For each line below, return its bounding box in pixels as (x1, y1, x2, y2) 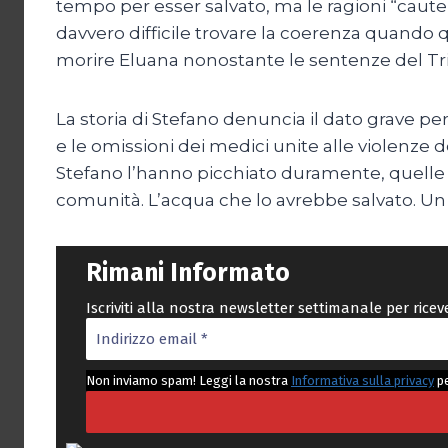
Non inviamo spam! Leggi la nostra (86, 372, 291, 388)
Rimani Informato (86, 257, 290, 288)
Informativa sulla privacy (291, 372, 434, 388)
